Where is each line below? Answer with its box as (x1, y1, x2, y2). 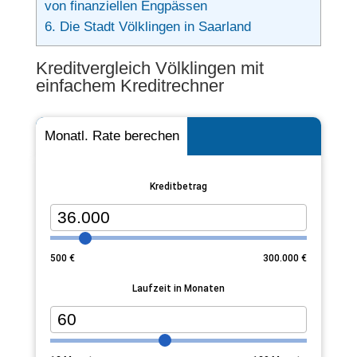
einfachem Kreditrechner (35, 76, 229, 96)
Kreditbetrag (149, 180, 207, 192)
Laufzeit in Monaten (131, 283, 225, 295)
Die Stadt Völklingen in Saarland (55, 19, 251, 35)
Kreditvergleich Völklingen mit (35, 58, 264, 79)
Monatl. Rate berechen (44, 128, 179, 144)
